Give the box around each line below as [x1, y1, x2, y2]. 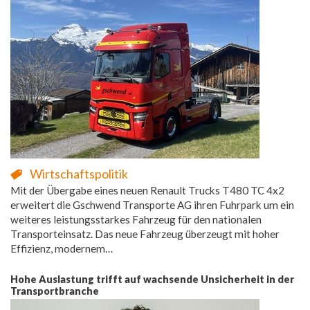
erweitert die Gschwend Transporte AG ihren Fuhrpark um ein [10, 198, 294, 211]
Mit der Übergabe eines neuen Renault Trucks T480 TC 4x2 [10, 183, 284, 197]
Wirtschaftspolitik [30, 165, 128, 181]
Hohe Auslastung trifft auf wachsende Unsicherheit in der [10, 273, 294, 285]
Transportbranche [10, 284, 99, 297]
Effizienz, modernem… [10, 241, 113, 255]
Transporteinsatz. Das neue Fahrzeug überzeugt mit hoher [10, 227, 280, 240]
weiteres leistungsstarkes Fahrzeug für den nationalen [10, 212, 262, 226]
